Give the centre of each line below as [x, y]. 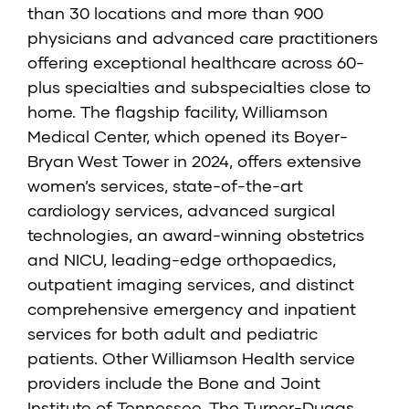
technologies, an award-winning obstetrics [196, 235]
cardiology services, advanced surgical [181, 210]
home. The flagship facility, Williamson [178, 112]
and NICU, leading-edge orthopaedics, [182, 260]
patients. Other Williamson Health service [191, 358]
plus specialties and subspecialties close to [199, 87]
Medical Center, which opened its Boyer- [188, 136]
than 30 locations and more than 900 [175, 13]
